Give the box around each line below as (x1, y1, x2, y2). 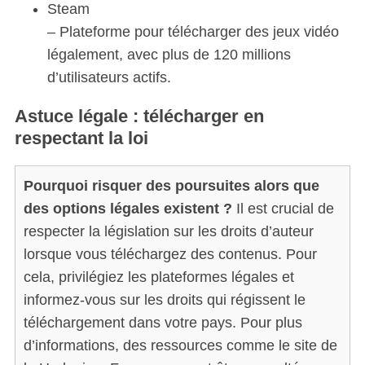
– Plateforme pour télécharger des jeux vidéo (46, 23, 339, 40)
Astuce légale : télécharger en (14, 105, 264, 126)
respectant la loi (14, 127, 148, 148)
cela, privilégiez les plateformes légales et (23, 268, 294, 285)
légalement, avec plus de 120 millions (46, 46, 291, 63)
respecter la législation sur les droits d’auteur (23, 222, 314, 240)
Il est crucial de (231, 200, 334, 217)
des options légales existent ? (23, 200, 232, 217)
